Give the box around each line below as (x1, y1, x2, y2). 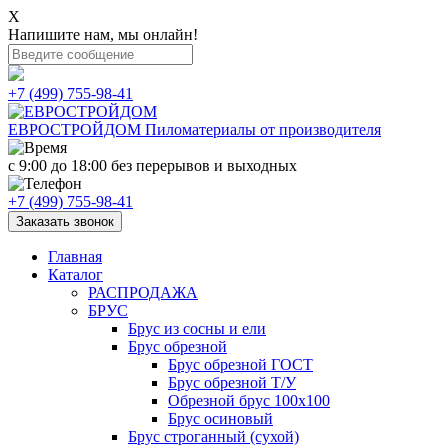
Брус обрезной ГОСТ (168, 356, 313, 373)
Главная (48, 248, 102, 265)
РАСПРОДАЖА (88, 284, 198, 301)
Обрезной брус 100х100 (168, 392, 330, 409)
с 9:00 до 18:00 (8, 157, 111, 174)
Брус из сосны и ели (128, 320, 266, 337)
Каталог (48, 266, 103, 283)
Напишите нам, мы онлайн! (8, 26, 198, 43)
